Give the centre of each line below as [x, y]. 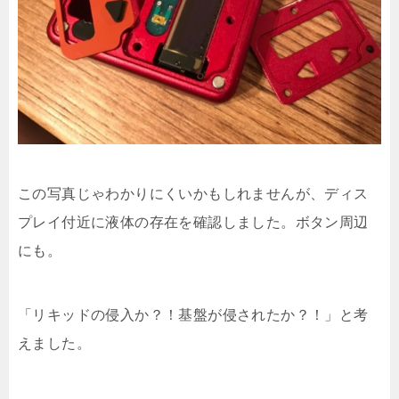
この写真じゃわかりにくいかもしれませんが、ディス [193, 193]
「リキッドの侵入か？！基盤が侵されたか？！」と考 [193, 314]
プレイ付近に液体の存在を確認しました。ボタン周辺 [193, 222]
